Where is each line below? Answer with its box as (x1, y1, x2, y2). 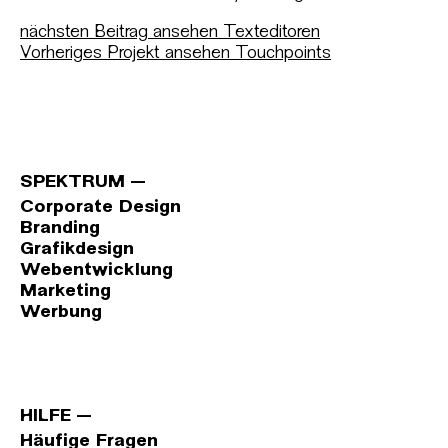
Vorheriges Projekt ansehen (20, 45, 230, 62)
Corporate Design (20, 199, 181, 216)
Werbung (20, 304, 102, 321)
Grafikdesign (20, 241, 134, 258)
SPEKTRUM (20, 174, 125, 191)
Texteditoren (223, 24, 320, 41)
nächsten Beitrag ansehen (20, 24, 218, 41)
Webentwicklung (20, 262, 173, 279)
